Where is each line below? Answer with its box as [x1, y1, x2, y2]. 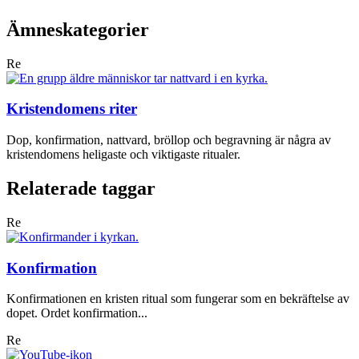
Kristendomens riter [6, 100, 137, 118]
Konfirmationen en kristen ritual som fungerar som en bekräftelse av [6, 292, 349, 306]
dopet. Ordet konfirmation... [6, 306, 147, 321]
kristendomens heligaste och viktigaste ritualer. [6, 147, 240, 162]
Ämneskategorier [6, 18, 149, 40]
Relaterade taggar [6, 178, 155, 200]
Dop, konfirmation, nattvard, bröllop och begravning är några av [6, 133, 331, 147]
